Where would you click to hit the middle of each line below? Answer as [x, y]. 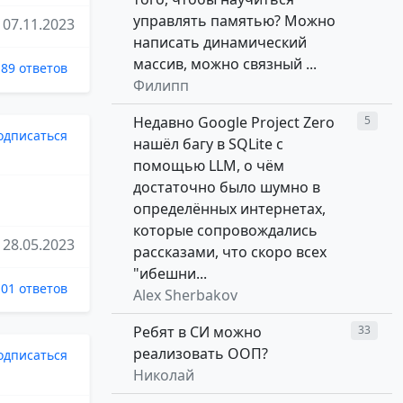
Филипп [161, 86]
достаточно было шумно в [227, 188]
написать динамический [220, 43]
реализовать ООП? [201, 354]
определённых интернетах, [229, 209]
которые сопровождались [225, 231]
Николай [164, 376]
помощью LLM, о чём [209, 166]
